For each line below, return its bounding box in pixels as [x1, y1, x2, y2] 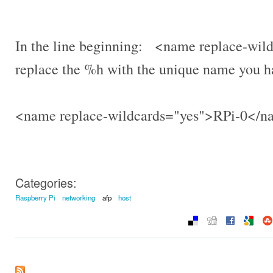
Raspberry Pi [15, 193, 55, 203]
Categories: [15, 174, 76, 192]
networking [62, 193, 96, 203]
